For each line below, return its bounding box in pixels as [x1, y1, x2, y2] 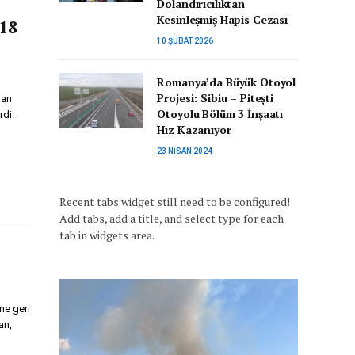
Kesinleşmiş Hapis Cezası [157, 12, 288, 27]
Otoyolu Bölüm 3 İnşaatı [157, 106, 284, 121]
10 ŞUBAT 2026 [157, 36, 214, 45]
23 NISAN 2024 [157, 147, 213, 155]
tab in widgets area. [59, 227, 155, 242]
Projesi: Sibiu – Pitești [157, 90, 273, 105]
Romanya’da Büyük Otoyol [157, 74, 296, 90]
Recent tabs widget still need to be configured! [59, 194, 290, 209]
